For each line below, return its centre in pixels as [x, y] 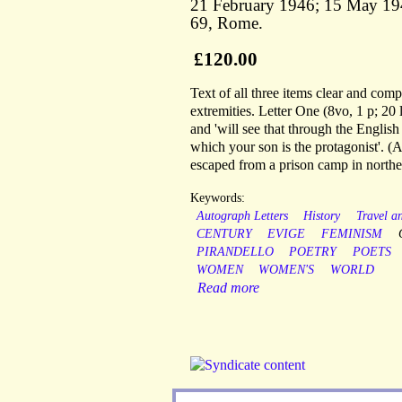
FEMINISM [351, 234]
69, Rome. [227, 23]
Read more [228, 288]
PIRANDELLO [235, 252]
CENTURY [224, 234]
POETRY [313, 252]
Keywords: [218, 198]
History [322, 216]
